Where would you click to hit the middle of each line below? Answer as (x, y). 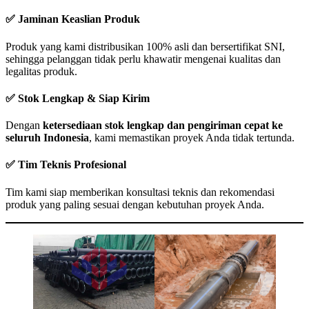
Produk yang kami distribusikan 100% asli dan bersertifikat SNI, (145, 46)
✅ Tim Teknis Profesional (66, 165)
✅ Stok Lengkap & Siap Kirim (78, 98)
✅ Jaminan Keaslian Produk (73, 19)
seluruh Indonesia (47, 138)
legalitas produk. (41, 71)
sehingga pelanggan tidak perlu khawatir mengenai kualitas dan (143, 59)
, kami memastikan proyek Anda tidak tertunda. (192, 138)
